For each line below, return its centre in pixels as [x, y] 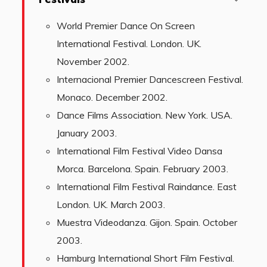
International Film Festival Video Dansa [140, 150]
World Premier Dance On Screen [126, 25]
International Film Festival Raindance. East [147, 186]
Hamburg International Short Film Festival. [146, 258]
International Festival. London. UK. [129, 43]
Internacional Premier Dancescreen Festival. [150, 79]
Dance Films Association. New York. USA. [145, 115]
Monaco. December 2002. [112, 97]
